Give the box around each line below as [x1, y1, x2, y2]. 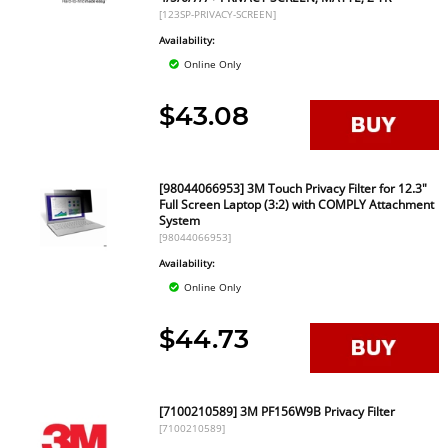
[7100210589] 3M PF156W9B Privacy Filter [159, 403, 396, 420]
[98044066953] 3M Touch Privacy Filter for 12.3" [159, 180, 428, 197]
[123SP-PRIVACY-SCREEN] [159, 7, 277, 21]
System [159, 212, 201, 229]
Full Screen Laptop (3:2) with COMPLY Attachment [159, 196, 435, 213]
